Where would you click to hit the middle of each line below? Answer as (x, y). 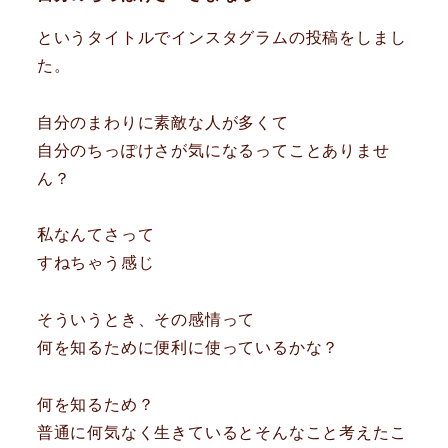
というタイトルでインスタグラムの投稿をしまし (221, 37)
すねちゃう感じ (95, 263)
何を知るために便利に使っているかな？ (188, 348)
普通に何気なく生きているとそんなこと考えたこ (221, 432)
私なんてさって (95, 235)
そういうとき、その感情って (146, 320)
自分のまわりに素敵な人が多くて (162, 122)
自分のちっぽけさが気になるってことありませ (213, 150)
